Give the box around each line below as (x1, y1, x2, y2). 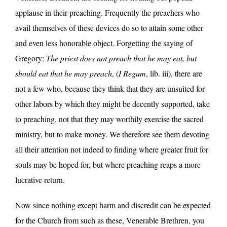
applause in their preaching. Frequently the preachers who (15, 7, 200, 18)
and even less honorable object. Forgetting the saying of (15, 37, 193, 48)
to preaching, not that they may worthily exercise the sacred (15, 113, 204, 124)
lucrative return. (15, 174, 65, 185)
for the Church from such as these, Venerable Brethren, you (15, 214, 204, 225)
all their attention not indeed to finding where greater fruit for (15, 143, 208, 155)
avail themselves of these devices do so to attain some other (15, 22, 203, 33)
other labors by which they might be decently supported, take (15, 98, 210, 109)
